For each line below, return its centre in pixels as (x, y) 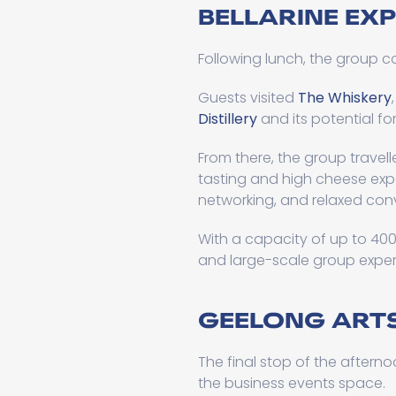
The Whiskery (345, 98)
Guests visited (248, 98)
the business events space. (292, 383)
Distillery (228, 119)
